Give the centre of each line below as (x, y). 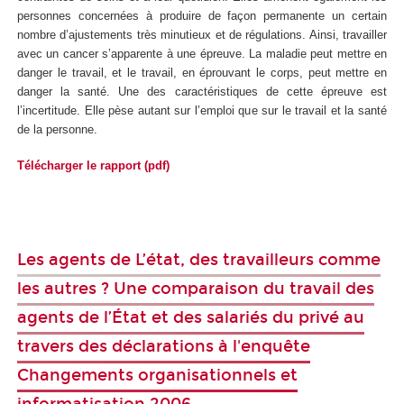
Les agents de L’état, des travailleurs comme (199, 260)
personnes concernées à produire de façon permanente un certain (202, 15)
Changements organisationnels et (157, 376)
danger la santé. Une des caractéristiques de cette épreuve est (202, 91)
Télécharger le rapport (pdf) (93, 166)
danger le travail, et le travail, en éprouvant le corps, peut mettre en (202, 72)
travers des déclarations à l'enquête (164, 347)
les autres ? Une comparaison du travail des (196, 289)
